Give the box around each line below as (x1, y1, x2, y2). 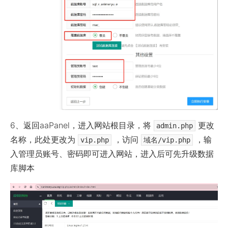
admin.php (156, 122, 193, 130)
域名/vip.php (144, 136, 190, 145)
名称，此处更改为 (10, 134, 75, 145)
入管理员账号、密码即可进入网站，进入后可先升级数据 (10, 149, 214, 159)
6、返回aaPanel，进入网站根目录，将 (10, 120, 151, 131)
